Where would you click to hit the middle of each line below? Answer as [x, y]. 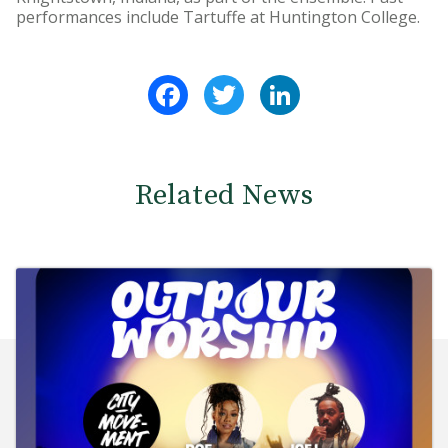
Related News [224, 195]
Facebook [225, 83]
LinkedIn [332, 83]
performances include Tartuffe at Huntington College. [218, 17]
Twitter [274, 83]
